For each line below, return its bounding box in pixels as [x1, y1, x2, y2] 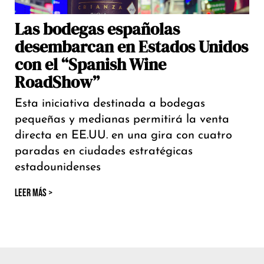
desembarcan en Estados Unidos [15, 35, 248, 58]
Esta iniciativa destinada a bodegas [15, 98, 205, 110]
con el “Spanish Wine [15, 53, 166, 76]
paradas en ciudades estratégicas [15, 146, 193, 158]
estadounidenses [15, 161, 101, 174]
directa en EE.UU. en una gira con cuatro [15, 130, 232, 142]
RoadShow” [15, 71, 100, 94]
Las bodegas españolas [15, 18, 180, 41]
